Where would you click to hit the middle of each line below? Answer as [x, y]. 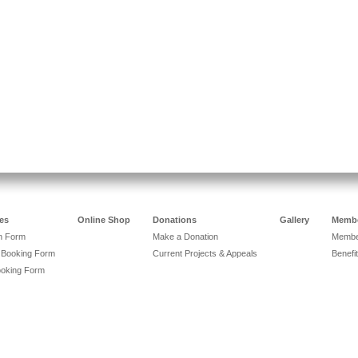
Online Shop [104, 219]
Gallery [294, 219]
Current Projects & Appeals [205, 253]
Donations [175, 219]
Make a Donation [185, 236]
